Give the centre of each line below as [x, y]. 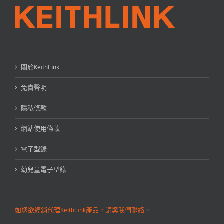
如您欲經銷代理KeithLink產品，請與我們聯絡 [80, 210]
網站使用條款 [40, 129]
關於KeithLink [40, 67]
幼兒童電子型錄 [44, 170]
